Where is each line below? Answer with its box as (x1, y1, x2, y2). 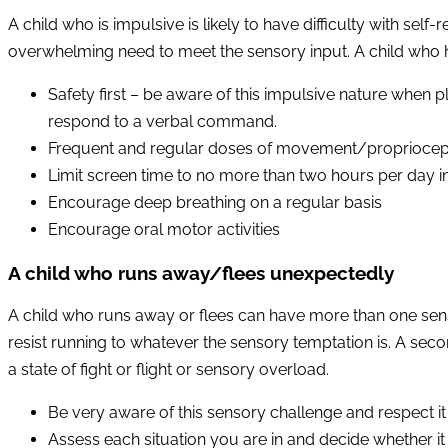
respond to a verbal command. (48, 111, 277, 131)
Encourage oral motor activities (48, 219, 280, 239)
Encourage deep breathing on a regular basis (48, 192, 382, 212)
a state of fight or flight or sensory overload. (8, 360, 329, 380)
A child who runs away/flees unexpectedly (8, 261, 394, 284)
